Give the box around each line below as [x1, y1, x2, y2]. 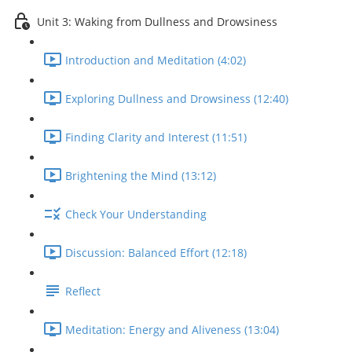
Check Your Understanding [65, 207, 207, 222]
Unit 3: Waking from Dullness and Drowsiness [37, 14, 277, 30]
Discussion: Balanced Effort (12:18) [65, 245, 247, 261]
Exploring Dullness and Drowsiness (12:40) [65, 91, 288, 107]
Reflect [65, 284, 101, 299]
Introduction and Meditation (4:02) [65, 53, 246, 68]
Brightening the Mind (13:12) [65, 168, 216, 184]
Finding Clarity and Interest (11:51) [65, 130, 247, 145]
